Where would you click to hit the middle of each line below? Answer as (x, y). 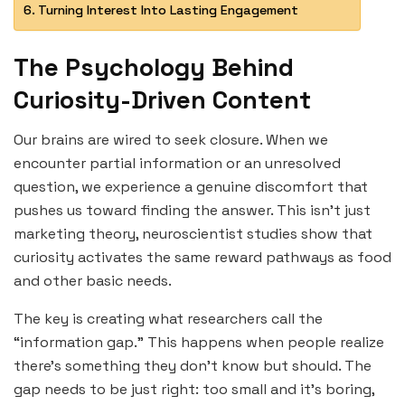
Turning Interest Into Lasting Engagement (168, 10)
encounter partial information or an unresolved (177, 164)
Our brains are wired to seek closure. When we (171, 140)
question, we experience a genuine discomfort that (191, 187)
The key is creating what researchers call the (168, 319)
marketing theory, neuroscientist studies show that (193, 234)
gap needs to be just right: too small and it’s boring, (194, 390)
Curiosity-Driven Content (162, 99)
